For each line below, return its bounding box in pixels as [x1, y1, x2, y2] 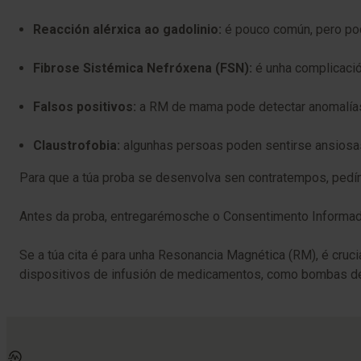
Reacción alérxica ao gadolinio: [33, 22, 222, 37]
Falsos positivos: [33, 99, 136, 114]
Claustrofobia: [33, 138, 120, 153]
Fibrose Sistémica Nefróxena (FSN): [33, 60, 252, 76]
